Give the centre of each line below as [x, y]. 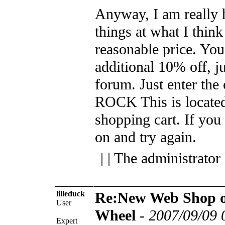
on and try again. [146, 137]
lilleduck [71, 193]
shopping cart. [138, 119]
